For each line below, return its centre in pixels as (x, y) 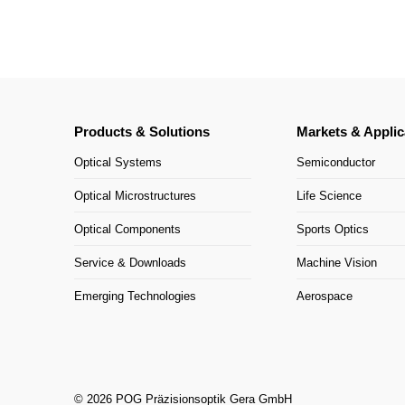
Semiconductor (336, 162)
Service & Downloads (130, 263)
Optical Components (127, 229)
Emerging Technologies (135, 296)
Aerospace (325, 296)
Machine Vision (337, 263)
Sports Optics (333, 229)
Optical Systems (118, 162)
